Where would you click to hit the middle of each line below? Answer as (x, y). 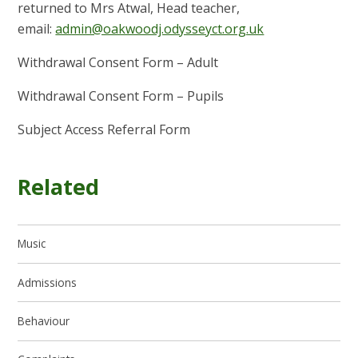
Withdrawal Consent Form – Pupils (121, 96)
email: (37, 29)
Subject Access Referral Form (104, 130)
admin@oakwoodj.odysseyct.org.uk (160, 29)
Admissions (48, 282)
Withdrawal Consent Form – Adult (118, 63)
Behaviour (44, 320)
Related (59, 187)
